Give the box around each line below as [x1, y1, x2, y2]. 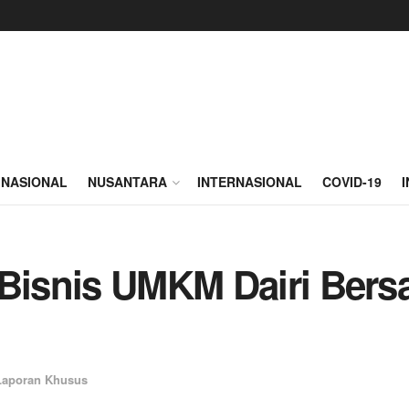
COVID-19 [322, 173, 382, 191]
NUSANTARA [88, 173, 167, 191]
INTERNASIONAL [197, 173, 302, 191]
